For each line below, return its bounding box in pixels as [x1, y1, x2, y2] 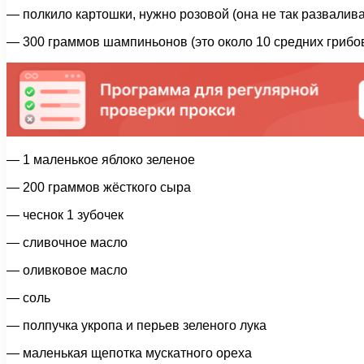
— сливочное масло [6, 235, 128, 249]
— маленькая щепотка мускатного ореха [6, 345, 252, 360]
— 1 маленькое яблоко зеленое [6, 152, 195, 167]
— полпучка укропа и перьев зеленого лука [6, 318, 266, 332]
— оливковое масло [6, 262, 128, 277]
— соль [6, 290, 50, 305]
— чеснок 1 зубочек [6, 207, 123, 222]
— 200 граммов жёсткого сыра [6, 180, 191, 194]
